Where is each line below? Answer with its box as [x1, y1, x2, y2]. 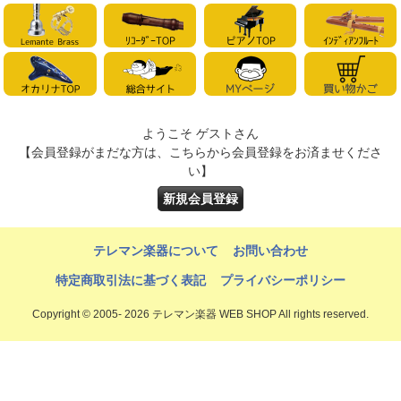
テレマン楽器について [93, 243, 219, 259]
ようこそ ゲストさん [142, 126, 259, 141]
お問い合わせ [232, 243, 308, 259]
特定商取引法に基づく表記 [55, 273, 207, 288]
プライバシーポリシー [219, 273, 346, 288]
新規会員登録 [163, 192, 238, 207]
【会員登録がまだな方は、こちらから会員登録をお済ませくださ [19, 145, 382, 160]
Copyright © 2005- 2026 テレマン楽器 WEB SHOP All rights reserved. [32, 308, 369, 320]
